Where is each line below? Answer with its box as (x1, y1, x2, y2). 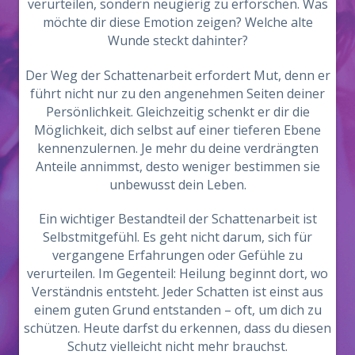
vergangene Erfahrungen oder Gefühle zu (52, 246, 303, 265)
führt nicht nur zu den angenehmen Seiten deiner (30, 84, 325, 102)
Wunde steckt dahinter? (107, 31, 248, 49)
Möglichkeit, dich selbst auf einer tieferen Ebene (34, 120, 321, 139)
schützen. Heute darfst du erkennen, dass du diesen (24, 319, 331, 338)
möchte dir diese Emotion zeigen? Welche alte (42, 13, 313, 31)
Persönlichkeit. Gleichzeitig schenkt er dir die (45, 102, 310, 120)
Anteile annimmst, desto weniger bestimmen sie (35, 157, 320, 175)
